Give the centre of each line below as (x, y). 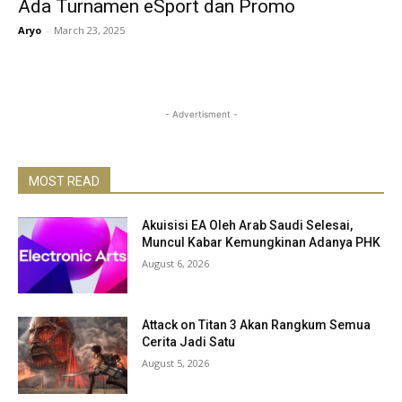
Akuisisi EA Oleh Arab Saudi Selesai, (248, 225)
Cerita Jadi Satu (189, 342)
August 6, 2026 (176, 263)
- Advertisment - (201, 114)
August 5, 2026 (176, 363)
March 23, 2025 (89, 30)
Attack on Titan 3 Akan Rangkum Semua (257, 325)
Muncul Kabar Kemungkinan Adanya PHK (262, 242)
